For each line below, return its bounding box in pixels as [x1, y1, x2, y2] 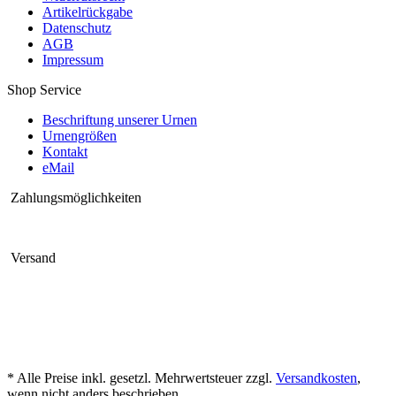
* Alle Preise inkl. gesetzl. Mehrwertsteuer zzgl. [7, 369, 276, 385]
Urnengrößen [42, 127, 117, 143]
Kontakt [42, 143, 88, 159]
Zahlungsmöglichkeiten [7, 189, 141, 205]
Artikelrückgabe [42, 4, 133, 19]
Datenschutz [42, 19, 111, 35]
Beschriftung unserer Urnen [42, 111, 197, 127]
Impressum [42, 51, 103, 67]
